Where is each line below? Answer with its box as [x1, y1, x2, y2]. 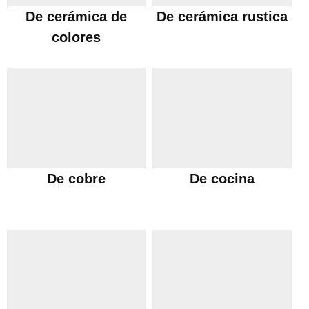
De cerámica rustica [157, 9, 288, 24]
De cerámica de [26, 9, 128, 24]
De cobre [47, 171, 106, 186]
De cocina [190, 171, 255, 186]
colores [52, 30, 101, 45]
